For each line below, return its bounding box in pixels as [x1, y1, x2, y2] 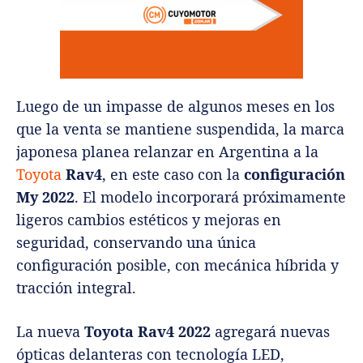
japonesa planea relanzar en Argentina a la [16, 142, 318, 162]
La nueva [16, 322, 84, 342]
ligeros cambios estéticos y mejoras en [16, 210, 281, 230]
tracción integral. [16, 278, 136, 298]
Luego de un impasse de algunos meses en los [16, 96, 335, 117]
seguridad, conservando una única [16, 233, 256, 253]
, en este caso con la [102, 164, 244, 185]
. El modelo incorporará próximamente [75, 187, 346, 207]
